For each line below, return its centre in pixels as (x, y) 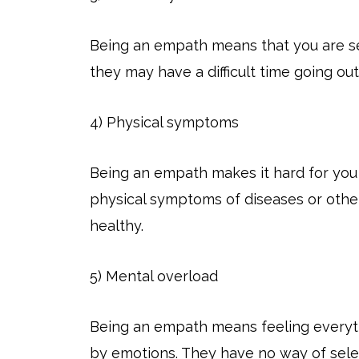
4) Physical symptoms (164, 123)
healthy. (117, 226)
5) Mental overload (154, 276)
